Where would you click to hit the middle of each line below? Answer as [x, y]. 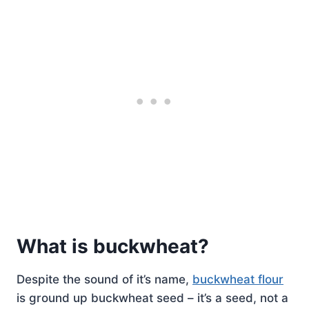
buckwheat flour [238, 279]
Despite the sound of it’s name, [104, 279]
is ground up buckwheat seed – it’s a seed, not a [152, 298]
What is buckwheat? [113, 246]
